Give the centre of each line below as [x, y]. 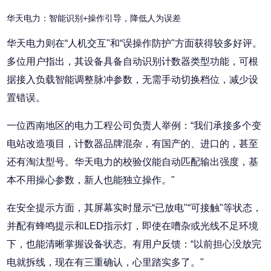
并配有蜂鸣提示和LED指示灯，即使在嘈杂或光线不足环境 [133, 226]
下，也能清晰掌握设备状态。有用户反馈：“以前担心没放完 [134, 244]
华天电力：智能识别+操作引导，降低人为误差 [94, 18]
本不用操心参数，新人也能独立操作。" [91, 180]
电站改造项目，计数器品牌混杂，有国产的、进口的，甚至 [133, 144]
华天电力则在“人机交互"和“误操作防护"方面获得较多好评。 [135, 44]
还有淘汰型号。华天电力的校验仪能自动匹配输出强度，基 [133, 162]
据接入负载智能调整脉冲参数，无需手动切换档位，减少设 [133, 80]
